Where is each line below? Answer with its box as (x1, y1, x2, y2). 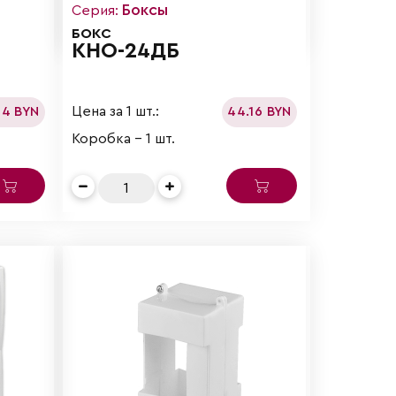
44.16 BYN (227, 104, 292, 118)
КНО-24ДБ (72, 40, 180, 62)
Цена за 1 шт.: (72, 104, 160, 119)
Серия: (72, 3, 123, 18)
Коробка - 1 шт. (72, 131, 176, 146)
